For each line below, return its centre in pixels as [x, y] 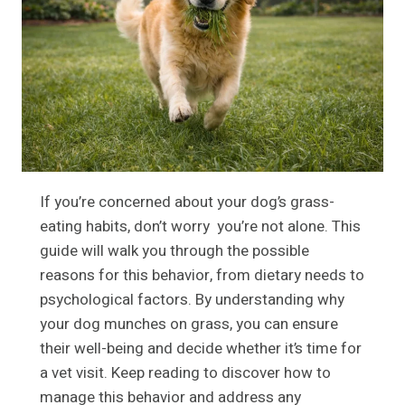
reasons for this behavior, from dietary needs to [202, 276]
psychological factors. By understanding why [192, 300]
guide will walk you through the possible [174, 251]
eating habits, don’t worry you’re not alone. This [200, 227]
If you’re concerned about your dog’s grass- [187, 202]
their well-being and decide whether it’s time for [201, 349]
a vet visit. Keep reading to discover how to [185, 373]
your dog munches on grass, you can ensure [189, 325]
